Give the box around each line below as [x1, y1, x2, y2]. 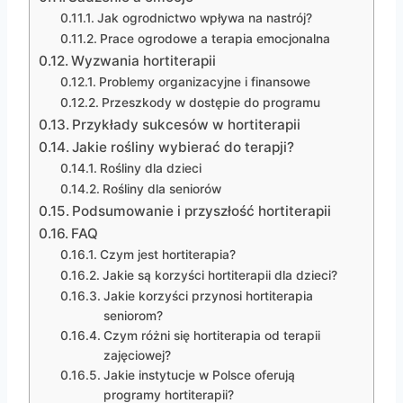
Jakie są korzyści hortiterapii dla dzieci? [102, 268, 337, 283]
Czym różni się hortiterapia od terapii [103, 328, 320, 344]
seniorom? [103, 309, 163, 324]
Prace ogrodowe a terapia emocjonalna [99, 31, 330, 47]
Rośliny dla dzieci [99, 161, 201, 176]
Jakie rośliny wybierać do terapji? [72, 139, 295, 157]
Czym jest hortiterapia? [99, 247, 236, 263]
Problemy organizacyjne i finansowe [98, 75, 310, 90]
